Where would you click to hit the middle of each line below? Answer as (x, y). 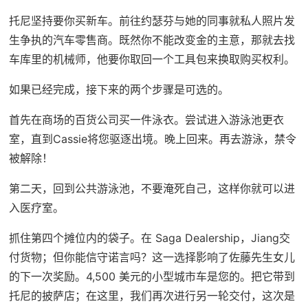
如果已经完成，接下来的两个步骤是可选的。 (119, 89)
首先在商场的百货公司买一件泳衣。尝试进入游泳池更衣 (146, 119)
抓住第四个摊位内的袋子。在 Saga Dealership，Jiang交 (149, 238)
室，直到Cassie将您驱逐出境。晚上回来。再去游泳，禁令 (152, 139)
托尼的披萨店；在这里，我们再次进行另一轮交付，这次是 (152, 295)
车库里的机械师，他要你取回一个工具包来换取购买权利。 (152, 59)
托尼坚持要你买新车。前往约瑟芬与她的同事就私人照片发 (152, 20)
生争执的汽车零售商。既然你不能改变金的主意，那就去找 (152, 40)
